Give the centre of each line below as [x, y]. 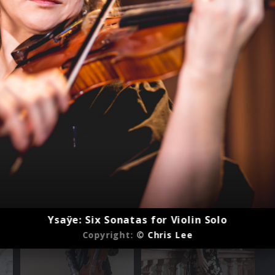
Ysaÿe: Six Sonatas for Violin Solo [137, 219]
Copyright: [109, 234]
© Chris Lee [165, 234]
